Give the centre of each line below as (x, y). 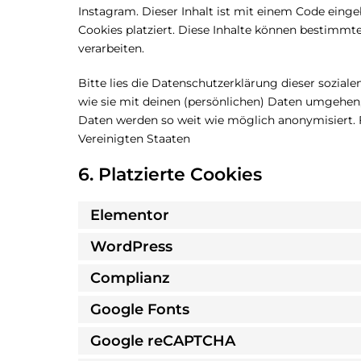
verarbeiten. (111, 48)
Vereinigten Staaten (134, 139)
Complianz (130, 278)
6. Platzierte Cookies (170, 174)
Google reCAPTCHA (163, 340)
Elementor (130, 215)
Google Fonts (140, 309)
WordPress (131, 246)
